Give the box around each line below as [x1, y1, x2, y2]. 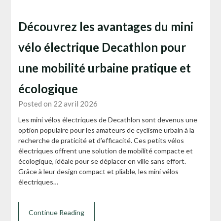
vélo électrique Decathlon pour [18, 40, 186, 55]
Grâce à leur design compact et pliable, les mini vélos [18, 167, 179, 176]
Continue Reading [29, 208, 85, 217]
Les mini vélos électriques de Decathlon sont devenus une [18, 115, 198, 124]
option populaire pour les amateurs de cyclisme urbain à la [18, 126, 195, 135]
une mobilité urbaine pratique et [18, 61, 191, 75]
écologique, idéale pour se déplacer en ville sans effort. [18, 157, 186, 166]
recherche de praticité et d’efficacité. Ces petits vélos [18, 136, 184, 145]
